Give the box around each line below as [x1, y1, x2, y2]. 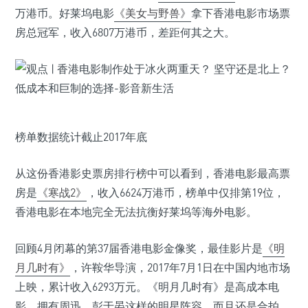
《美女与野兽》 [114, 6, 191, 20]
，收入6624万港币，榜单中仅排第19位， [87, 186, 285, 199]
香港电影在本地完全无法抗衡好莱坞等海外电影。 [15, 205, 257, 219]
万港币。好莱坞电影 [15, 6, 114, 20]
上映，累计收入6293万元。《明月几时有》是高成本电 [15, 280, 279, 294]
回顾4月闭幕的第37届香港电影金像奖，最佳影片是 [15, 241, 263, 255]
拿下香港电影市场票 [191, 6, 290, 20]
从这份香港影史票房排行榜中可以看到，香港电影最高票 [15, 166, 290, 180]
